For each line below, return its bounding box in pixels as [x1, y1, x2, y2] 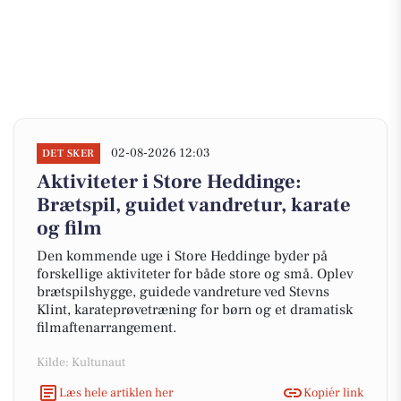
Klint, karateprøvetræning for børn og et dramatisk [37, 301, 353, 319]
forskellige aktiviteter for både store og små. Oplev [37, 265, 354, 283]
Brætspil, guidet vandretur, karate [37, 192, 351, 218]
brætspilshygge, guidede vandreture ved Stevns [37, 283, 329, 301]
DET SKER [42, 147, 95, 160]
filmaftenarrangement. [37, 319, 176, 337]
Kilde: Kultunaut [37, 354, 125, 371]
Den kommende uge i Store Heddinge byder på [37, 247, 328, 265]
